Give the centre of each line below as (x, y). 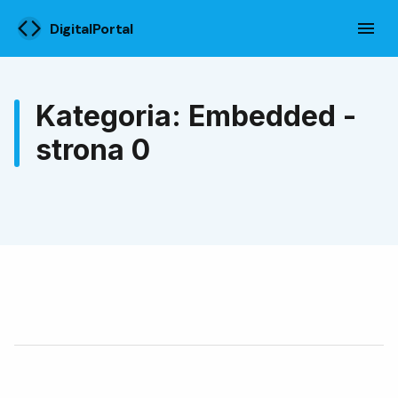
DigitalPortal (92, 28)
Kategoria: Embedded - (196, 116)
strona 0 (93, 150)
